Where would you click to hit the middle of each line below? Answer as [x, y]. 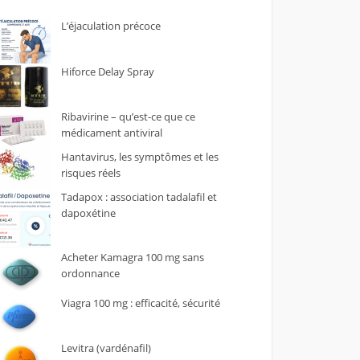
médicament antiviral [111, 133]
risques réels [90, 173]
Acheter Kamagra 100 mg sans [132, 257]
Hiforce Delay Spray [107, 71]
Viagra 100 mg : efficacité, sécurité [140, 303]
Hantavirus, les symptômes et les [139, 157]
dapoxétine [88, 213]
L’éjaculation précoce [110, 26]
